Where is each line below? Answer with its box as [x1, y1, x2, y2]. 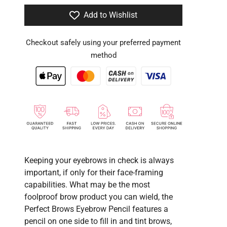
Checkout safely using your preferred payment [26, 38, 181, 47]
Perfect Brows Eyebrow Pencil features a [24, 204, 168, 214]
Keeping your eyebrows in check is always [24, 155, 174, 165]
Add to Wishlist [84, 10, 137, 20]
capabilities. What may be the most [24, 179, 150, 190]
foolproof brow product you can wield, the [24, 192, 173, 202]
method [90, 51, 117, 60]
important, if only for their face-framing [24, 167, 163, 177]
